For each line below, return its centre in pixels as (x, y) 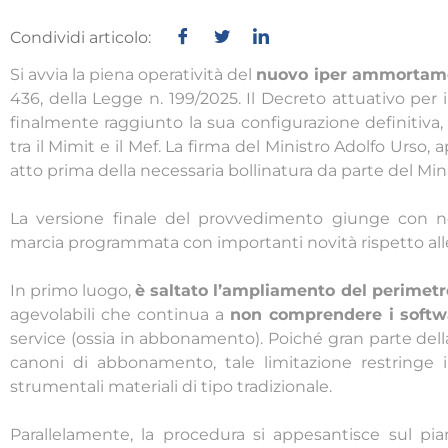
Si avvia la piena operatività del (133, 75)
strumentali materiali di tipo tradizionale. (171, 387)
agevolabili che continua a (120, 315)
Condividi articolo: (80, 38)
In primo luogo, (73, 291)
